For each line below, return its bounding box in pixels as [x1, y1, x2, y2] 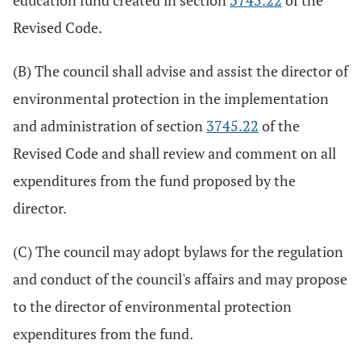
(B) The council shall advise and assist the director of [13, 61, 348, 81]
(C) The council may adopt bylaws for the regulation [13, 242, 343, 261]
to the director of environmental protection [13, 297, 292, 316]
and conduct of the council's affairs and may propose [13, 269, 347, 288]
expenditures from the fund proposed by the [13, 171, 296, 190]
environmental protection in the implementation [13, 89, 329, 108]
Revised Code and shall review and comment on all [13, 143, 336, 163]
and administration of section [13, 116, 206, 135]
